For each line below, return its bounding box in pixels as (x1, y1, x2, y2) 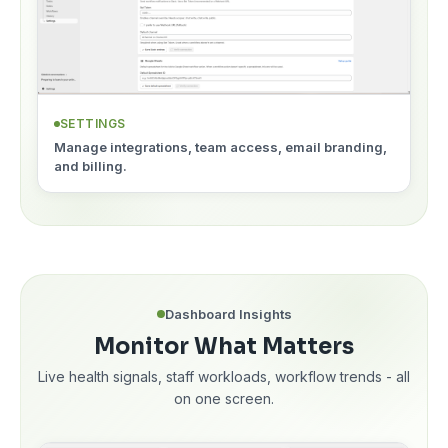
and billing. (54, 157, 127, 174)
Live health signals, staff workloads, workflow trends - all (38, 367, 410, 385)
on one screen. (174, 389, 274, 407)
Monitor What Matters (94, 332, 354, 360)
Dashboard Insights (164, 305, 292, 322)
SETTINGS (60, 115, 126, 131)
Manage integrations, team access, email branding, (54, 138, 387, 155)
